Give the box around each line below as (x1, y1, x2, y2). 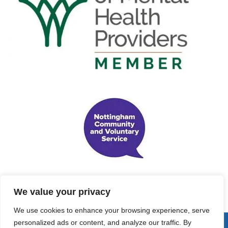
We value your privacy (14, 187, 110, 197)
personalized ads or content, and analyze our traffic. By (14, 218, 191, 226)
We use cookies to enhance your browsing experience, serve (14, 206, 210, 214)
